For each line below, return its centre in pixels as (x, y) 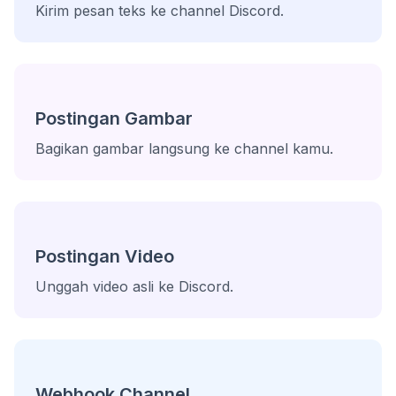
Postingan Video (105, 256)
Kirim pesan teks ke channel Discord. (160, 11)
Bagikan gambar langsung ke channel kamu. (184, 148)
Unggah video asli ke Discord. (134, 286)
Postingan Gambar (114, 118)
